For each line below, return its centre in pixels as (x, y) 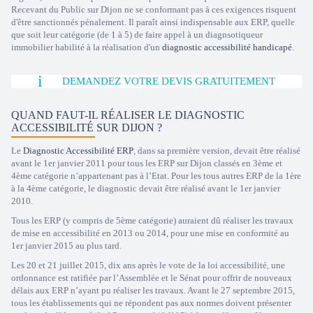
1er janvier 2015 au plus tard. (66, 246)
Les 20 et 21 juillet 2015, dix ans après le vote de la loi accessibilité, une (148, 265)
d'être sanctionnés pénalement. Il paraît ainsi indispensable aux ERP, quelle (153, 22)
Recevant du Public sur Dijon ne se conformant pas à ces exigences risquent (154, 9)
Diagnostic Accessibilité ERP (78, 151)
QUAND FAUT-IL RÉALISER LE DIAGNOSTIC (128, 115)
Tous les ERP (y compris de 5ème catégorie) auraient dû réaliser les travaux (152, 220)
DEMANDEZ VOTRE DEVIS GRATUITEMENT (169, 81)
